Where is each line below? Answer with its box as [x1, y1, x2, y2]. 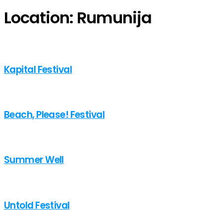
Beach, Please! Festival [4, 108, 105, 122]
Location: [4, 6, 77, 29]
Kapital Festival [4, 62, 72, 76]
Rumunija [77, 6, 152, 29]
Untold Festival [4, 198, 70, 212]
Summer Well [4, 153, 64, 167]
